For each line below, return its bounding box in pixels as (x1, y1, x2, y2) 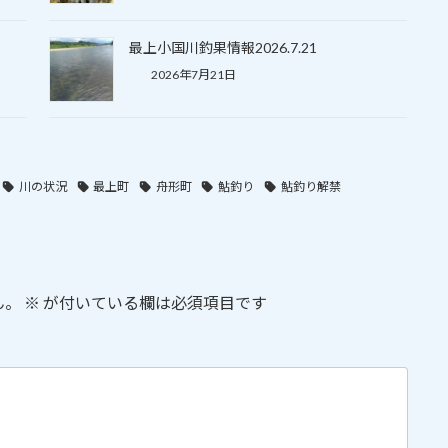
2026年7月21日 (148, 66, 236, 82)
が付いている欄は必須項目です (40, 292, 267, 312)
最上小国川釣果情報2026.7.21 (128, 38, 317, 56)
